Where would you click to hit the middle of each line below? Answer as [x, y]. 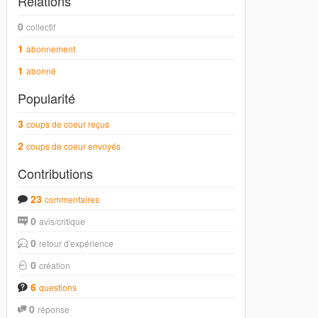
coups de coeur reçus [68, 124]
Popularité [47, 98]
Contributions [56, 174]
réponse [54, 309]
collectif [41, 27]
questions [58, 287]
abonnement [51, 49]
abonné [42, 71]
